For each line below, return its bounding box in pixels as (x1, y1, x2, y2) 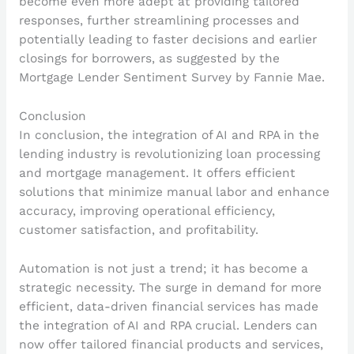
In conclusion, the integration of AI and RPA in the (18, 127, 319, 142)
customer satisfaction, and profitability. (18, 222, 258, 237)
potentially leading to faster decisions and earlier (18, 32, 317, 47)
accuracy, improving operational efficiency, (18, 203, 275, 218)
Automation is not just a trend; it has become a (18, 261, 308, 276)
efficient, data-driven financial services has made (18, 299, 318, 314)
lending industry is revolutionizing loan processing (18, 146, 320, 161)
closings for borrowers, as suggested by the (18, 51, 280, 66)
